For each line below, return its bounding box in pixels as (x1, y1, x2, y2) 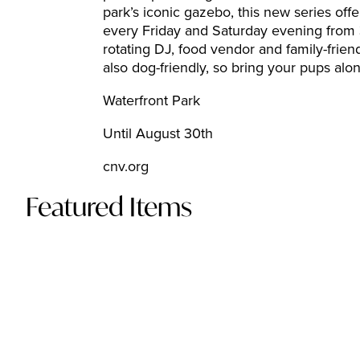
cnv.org (103, 158, 149, 176)
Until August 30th (103, 125, 213, 143)
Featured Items (26, 190, 192, 223)
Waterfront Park (103, 92, 200, 110)
